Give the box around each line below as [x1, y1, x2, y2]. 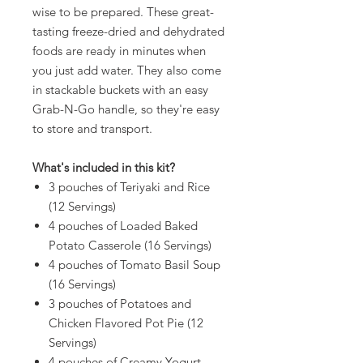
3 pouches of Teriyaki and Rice [49, 178, 210, 194]
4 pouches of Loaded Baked [49, 217, 198, 233]
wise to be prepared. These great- [32, 3, 214, 19]
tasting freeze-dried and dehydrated [32, 23, 224, 39]
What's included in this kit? [32, 159, 175, 175]
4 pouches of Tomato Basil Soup [49, 256, 220, 272]
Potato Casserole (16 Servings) [49, 237, 211, 253]
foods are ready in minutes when [32, 42, 206, 58]
